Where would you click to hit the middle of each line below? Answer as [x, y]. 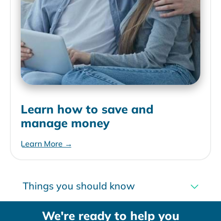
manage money [65, 123]
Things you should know [78, 186]
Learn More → [47, 144]
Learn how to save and [87, 109]
